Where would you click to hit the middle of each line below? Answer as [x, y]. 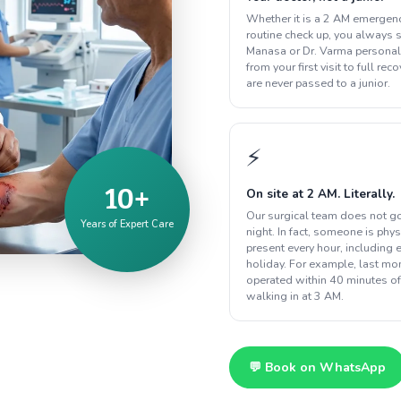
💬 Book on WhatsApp [317, 367]
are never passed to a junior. [318, 82]
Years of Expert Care [127, 224]
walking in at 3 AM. [295, 295]
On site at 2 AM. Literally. [320, 193]
